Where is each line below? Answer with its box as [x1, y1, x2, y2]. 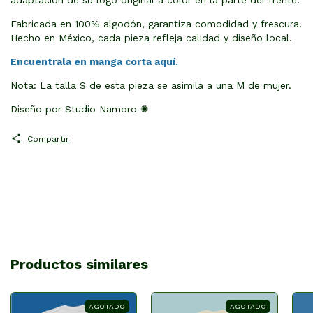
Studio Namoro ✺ [65, 103, 149, 115]
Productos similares [10, 256, 148, 273]
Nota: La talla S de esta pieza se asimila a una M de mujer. [10, 79, 291, 91]
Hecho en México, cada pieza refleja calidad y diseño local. [10, 31, 292, 43]
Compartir [27, 133, 69, 144]
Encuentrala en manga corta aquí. [10, 55, 178, 67]
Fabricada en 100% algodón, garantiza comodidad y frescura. [10, 17, 302, 29]
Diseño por [10, 103, 65, 115]
